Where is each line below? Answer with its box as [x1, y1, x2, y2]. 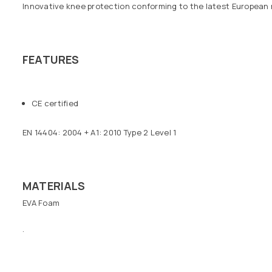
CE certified [32, 97, 79, 109]
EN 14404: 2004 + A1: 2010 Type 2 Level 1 [22, 126, 177, 138]
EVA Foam [22, 197, 60, 209]
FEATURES [22, 52, 80, 67]
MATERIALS [22, 178, 86, 193]
